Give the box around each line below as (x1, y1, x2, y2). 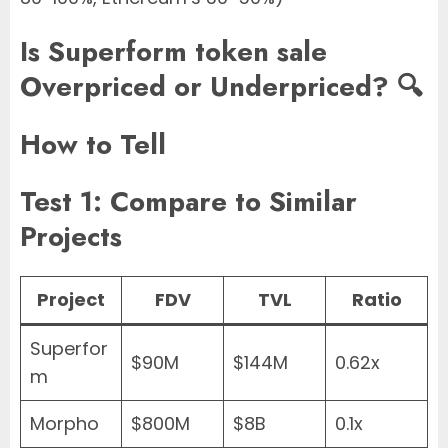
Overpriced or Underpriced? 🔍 (20, 67, 423, 107)
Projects (20, 216, 122, 256)
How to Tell (20, 124, 166, 164)
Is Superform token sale (20, 32, 327, 72)
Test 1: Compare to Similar (20, 181, 357, 221)
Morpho (30, 411, 99, 437)
